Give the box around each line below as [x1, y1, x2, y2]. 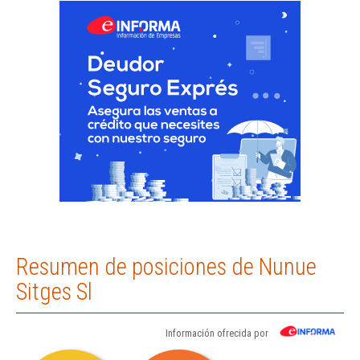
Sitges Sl [16, 278, 92, 306]
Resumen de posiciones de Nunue [16, 253, 317, 281]
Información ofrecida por [166, 327, 268, 340]
